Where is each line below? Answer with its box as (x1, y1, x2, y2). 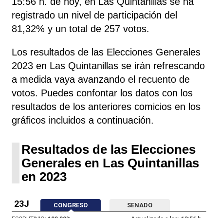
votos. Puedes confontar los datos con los (12, 87, 193, 98)
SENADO (127, 201, 152, 209)
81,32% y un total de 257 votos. (12, 23, 149, 34)
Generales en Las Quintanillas (21, 155, 199, 170)
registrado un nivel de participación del (12, 9, 177, 20)
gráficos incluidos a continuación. (12, 114, 154, 126)
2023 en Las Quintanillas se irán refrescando (12, 60, 205, 71)
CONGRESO (54, 201, 88, 209)
